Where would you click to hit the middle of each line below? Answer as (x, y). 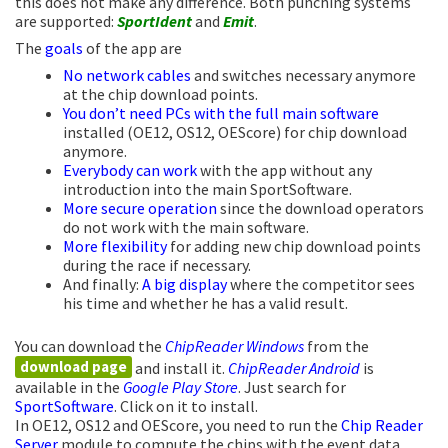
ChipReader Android (294, 367)
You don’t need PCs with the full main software (221, 112)
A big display (184, 283)
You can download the (90, 345)
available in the (69, 386)
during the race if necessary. (157, 264)
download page (73, 366)
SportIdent (154, 20)
